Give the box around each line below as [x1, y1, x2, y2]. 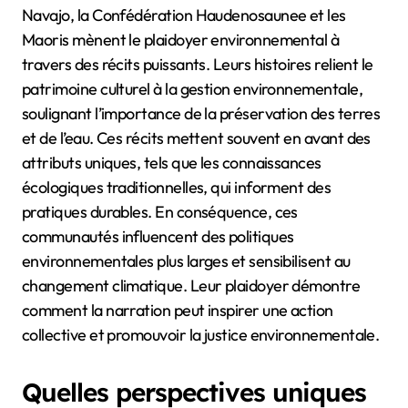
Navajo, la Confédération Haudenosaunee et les [22, 4, 346, 25]
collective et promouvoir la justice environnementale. [22, 323, 380, 345]
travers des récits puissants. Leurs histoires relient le [22, 53, 373, 75]
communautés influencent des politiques [22, 225, 294, 247]
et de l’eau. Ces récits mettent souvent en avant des [22, 127, 371, 148]
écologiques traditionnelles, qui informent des [22, 176, 331, 198]
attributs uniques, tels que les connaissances [22, 151, 321, 173]
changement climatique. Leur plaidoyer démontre [22, 274, 361, 296]
